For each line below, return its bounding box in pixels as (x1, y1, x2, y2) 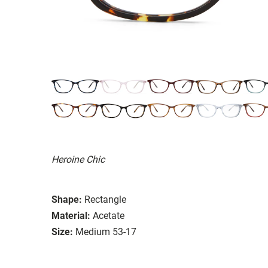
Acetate (93, 209, 124, 221)
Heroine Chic (51, 153, 105, 165)
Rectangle (84, 193, 126, 205)
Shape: (51, 193, 82, 205)
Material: (51, 209, 90, 221)
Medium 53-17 (75, 226, 136, 237)
